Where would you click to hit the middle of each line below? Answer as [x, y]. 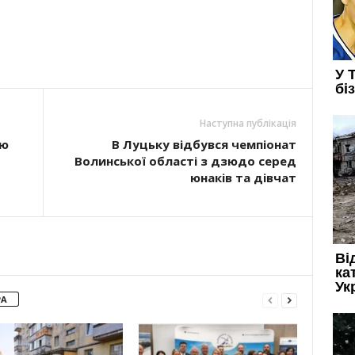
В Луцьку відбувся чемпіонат [204, 144]
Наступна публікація [248, 123]
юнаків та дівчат [243, 177]
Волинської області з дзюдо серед [185, 161]
